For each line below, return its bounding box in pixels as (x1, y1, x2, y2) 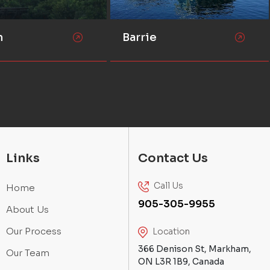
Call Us (152, 180, 183, 192)
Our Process (6, 225, 61, 237)
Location (151, 226, 190, 237)
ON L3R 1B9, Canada (138, 256, 224, 268)
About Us (6, 204, 49, 216)
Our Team (6, 247, 49, 259)
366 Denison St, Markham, (138, 243, 251, 255)
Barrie (122, 31, 157, 45)
